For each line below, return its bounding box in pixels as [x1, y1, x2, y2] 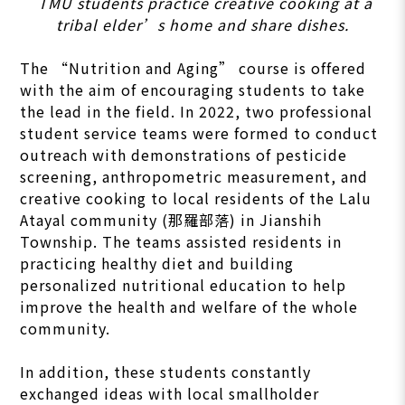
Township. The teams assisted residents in [20, 230, 343, 252]
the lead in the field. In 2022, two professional [20, 99, 373, 122]
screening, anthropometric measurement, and [20, 165, 369, 187]
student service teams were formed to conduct [20, 121, 379, 144]
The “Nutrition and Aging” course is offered [20, 56, 367, 79]
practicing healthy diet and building [20, 251, 295, 274]
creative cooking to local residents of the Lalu [20, 186, 372, 209]
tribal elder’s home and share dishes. [56, 13, 349, 35]
